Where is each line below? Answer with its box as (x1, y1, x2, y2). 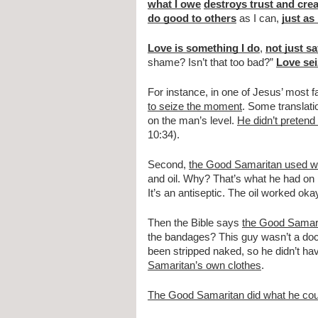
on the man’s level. (148, 115, 237, 127)
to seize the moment (148, 101, 242, 113)
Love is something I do (148, 43, 260, 55)
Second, (148, 159, 189, 171)
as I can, (236, 13, 282, 25)
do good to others (148, 13, 236, 25)
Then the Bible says (148, 217, 242, 229)
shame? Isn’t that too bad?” (148, 57, 276, 69)
